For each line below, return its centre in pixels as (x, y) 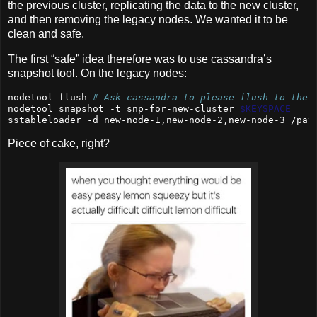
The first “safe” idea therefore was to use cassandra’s (140, 59)
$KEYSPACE (265, 108)
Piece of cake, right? (59, 144)
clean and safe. (46, 33)
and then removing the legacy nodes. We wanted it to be (148, 19)
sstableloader (45, 120)
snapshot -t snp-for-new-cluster (146, 108)
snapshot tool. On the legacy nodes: (97, 73)
